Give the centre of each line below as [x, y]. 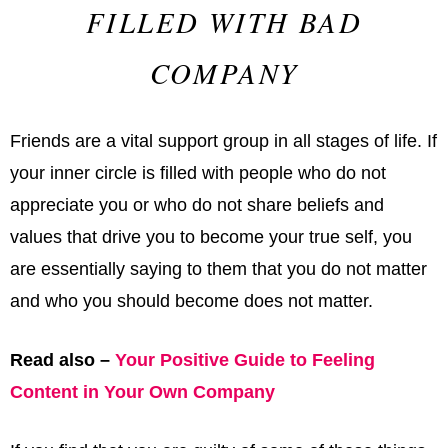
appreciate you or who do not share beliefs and [197, 205]
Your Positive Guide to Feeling [245, 360]
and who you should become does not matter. [191, 301]
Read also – [62, 360]
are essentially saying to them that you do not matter [218, 269]
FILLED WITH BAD [224, 22]
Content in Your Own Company [142, 392]
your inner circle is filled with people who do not [198, 173]
